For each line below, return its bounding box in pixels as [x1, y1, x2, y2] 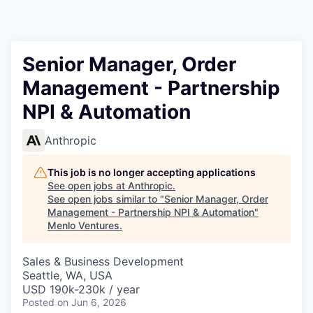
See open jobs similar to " [48, 193, 164, 205]
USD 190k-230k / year [22, 282, 140, 296]
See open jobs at [48, 180, 128, 191]
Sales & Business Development [22, 254, 184, 268]
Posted [22, 296, 54, 308]
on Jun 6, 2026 [57, 296, 126, 308]
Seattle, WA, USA [22, 268, 112, 282]
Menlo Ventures [48, 219, 119, 231]
